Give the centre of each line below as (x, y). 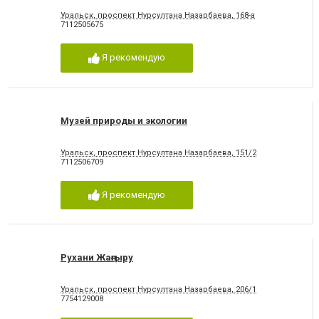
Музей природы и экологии (124, 120)
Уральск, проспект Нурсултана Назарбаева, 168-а (158, 15)
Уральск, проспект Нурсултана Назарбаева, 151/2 (158, 152)
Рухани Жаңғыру (97, 258)
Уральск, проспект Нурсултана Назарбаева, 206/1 (158, 290)
